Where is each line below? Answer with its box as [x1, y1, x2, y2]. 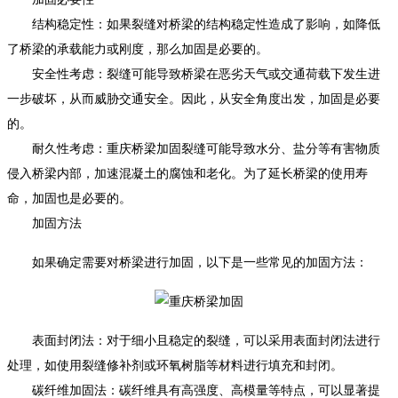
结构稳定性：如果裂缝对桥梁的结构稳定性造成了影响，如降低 [7, 17, 380, 31]
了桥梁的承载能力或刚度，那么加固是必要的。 [7, 42, 268, 56]
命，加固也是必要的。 [7, 191, 131, 205]
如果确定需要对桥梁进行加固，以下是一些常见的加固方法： [7, 255, 368, 269]
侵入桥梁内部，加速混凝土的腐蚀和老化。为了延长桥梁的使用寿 [7, 166, 368, 180]
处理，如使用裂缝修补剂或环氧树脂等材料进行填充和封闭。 [7, 358, 343, 372]
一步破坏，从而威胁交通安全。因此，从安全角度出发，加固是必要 [7, 92, 380, 106]
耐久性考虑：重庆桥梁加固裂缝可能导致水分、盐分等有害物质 [7, 141, 380, 155]
